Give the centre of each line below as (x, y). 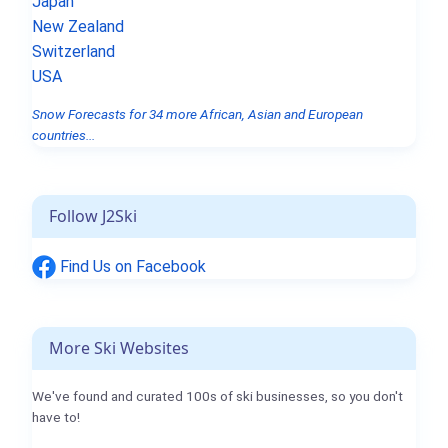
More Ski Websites (119, 348)
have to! (56, 417)
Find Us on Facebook (131, 266)
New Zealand (78, 26)
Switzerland (73, 51)
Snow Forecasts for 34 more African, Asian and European (197, 114)
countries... (63, 135)
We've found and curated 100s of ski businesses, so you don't (217, 396)
